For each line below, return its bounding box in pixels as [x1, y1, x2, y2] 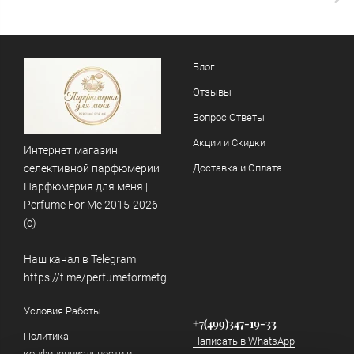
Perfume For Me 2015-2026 [24, 198, 158, 211]
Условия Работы [24, 305, 101, 317]
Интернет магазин [24, 144, 118, 156]
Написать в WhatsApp [193, 335, 295, 347]
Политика [24, 330, 69, 342]
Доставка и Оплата [193, 162, 282, 174]
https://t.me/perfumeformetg [24, 271, 167, 284]
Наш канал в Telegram [24, 253, 136, 265]
